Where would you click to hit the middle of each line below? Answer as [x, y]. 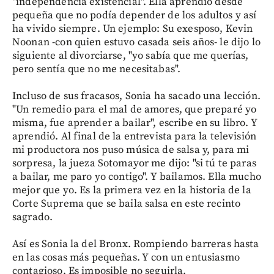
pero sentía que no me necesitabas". [97, 69]
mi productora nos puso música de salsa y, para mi [131, 150]
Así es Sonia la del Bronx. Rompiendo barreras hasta [136, 244]
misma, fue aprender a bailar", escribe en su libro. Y [135, 123]
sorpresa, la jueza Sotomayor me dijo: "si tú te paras [134, 163]
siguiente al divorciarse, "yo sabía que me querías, [131, 55]
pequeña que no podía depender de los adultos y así [135, 15]
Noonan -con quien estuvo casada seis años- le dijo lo [136, 42]
